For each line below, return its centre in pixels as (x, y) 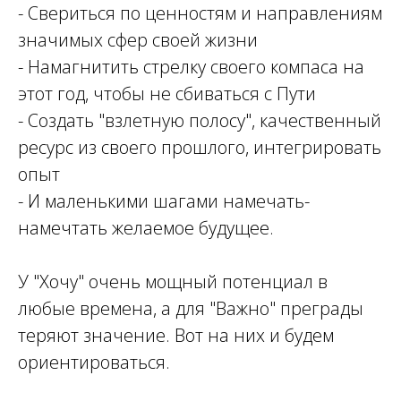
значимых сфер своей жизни (138, 40)
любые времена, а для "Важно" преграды (191, 309)
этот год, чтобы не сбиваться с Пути (167, 94)
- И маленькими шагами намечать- (164, 201)
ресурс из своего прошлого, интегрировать (200, 148)
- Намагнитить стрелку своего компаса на (191, 67)
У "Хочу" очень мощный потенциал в (173, 282)
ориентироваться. (94, 363)
